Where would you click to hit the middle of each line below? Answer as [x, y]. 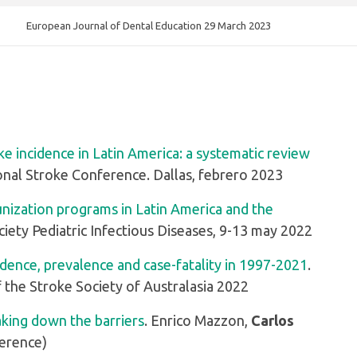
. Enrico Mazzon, [198, 320]
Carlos [273, 320]
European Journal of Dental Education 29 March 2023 [149, 26]
